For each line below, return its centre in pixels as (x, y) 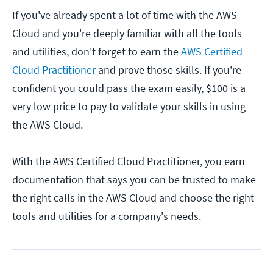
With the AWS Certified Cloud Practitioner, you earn (129, 161)
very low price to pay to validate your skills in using (129, 107)
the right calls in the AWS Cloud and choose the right (133, 198)
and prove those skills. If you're (168, 70)
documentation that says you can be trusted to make (134, 180)
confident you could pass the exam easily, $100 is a (129, 88)
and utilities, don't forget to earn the (97, 52)
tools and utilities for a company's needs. (107, 216)
